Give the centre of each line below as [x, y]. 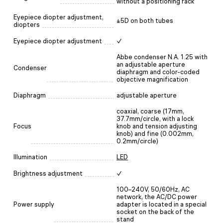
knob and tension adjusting [157, 126]
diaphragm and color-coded [158, 72]
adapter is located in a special [162, 204]
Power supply [34, 204]
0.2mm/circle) [137, 141]
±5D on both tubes [145, 20]
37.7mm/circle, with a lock [155, 118]
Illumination [30, 157]
